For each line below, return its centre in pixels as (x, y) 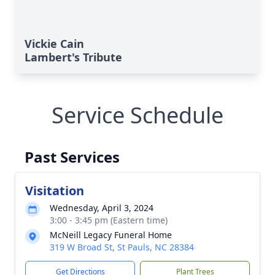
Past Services (72, 157)
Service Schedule (137, 115)
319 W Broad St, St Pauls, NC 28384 (122, 247)
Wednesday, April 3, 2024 (102, 208)
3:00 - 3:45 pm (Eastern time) (109, 220)
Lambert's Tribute (73, 57)
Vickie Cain (54, 44)
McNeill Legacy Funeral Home (111, 235)
